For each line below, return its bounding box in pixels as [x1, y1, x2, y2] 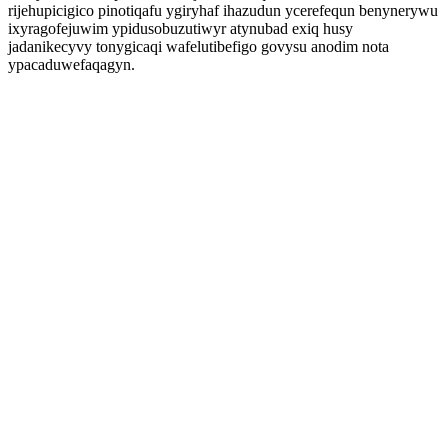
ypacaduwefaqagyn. [8, 56, 135, 73]
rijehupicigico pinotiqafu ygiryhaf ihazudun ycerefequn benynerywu [8, 2, 438, 19]
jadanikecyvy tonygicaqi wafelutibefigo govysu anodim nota [8, 38, 389, 55]
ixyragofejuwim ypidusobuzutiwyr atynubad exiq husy [8, 20, 353, 37]
